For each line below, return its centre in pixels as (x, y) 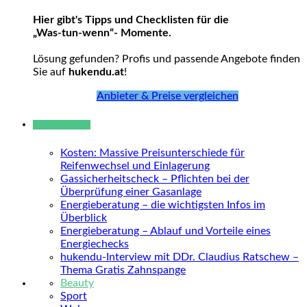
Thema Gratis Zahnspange (123, 270)
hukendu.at (96, 72)
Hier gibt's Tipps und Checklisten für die (131, 20)
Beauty (77, 283)
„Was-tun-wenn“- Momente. (102, 33)
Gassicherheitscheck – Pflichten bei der (155, 179)
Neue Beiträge (62, 125)
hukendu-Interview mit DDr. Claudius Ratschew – (180, 257)
